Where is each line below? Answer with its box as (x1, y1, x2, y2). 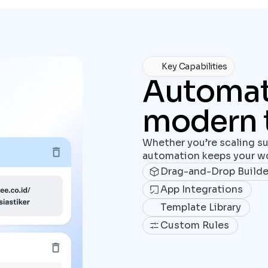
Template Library (160, 201, 242, 214)
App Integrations (160, 183, 243, 196)
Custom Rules (160, 219, 230, 232)
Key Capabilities (162, 61, 227, 72)
